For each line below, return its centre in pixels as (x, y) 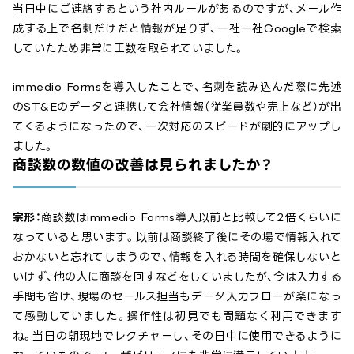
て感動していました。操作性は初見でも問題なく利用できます (177, 316)
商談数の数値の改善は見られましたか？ (143, 165)
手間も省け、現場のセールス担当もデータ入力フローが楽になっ (177, 296)
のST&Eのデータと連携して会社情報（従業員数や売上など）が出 (177, 107)
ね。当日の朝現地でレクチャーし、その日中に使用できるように (177, 336)
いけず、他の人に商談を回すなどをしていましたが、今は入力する (177, 277)
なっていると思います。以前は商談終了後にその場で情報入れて (177, 237)
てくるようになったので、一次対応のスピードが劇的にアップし (177, 126)
